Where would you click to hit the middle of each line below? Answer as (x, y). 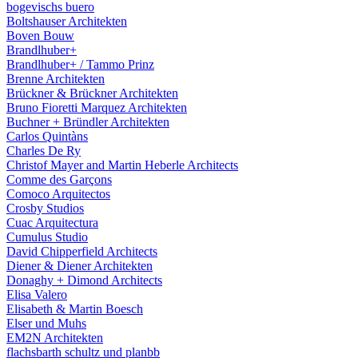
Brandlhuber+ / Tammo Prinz (80, 64)
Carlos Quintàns (47, 136)
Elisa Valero (37, 294)
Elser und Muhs (46, 323)
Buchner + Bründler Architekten (88, 122)
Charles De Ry (44, 151)
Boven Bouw (40, 36)
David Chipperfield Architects (82, 251)
